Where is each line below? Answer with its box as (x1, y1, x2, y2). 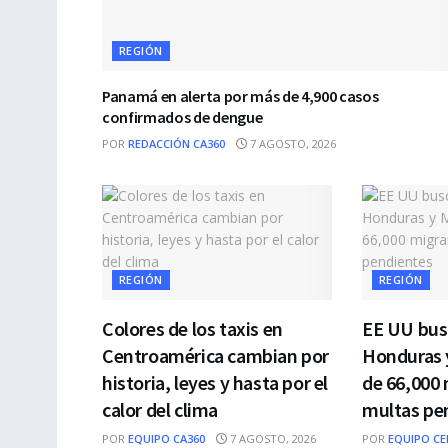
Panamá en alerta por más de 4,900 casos (102, 86, 379, 107)
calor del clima (102, 397, 218, 423)
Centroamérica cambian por (102, 343, 330, 369)
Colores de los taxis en (102, 316, 283, 342)
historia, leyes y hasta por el (102, 370, 329, 396)
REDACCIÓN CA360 (128, 136, 225, 152)
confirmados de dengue (102, 107, 263, 128)
